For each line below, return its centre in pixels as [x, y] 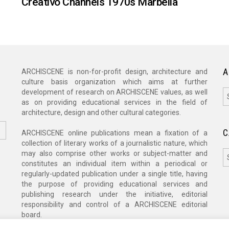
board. [32, 215]
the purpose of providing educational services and [114, 184]
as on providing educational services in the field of [114, 102]
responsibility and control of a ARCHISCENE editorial [114, 205]
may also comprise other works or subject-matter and [114, 154]
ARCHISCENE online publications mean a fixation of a [114, 133]
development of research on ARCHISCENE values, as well [114, 92]
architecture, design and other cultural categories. [101, 113]
